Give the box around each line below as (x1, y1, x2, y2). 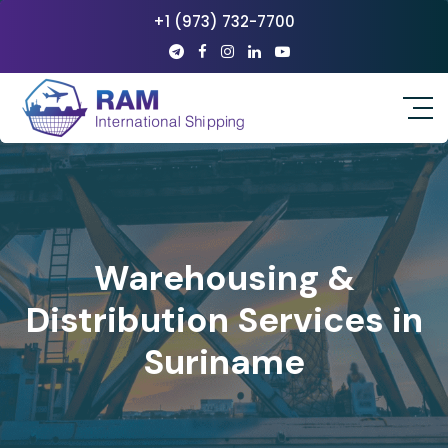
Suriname (143, 339, 305, 385)
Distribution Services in (25, 297, 423, 343)
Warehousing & (93, 255, 355, 301)
